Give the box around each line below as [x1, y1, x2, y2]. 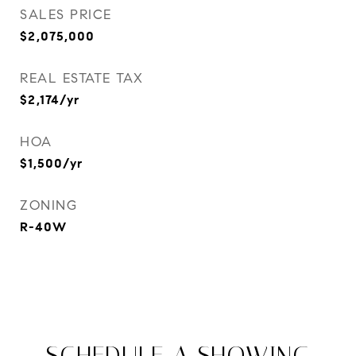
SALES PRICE [20, 6, 112, 23]
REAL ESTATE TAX [20, 70, 144, 87]
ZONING [20, 197, 77, 214]
